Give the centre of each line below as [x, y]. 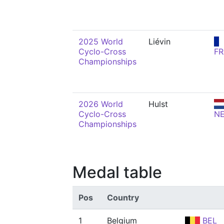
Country [123, 197]
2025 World [101, 41]
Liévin [159, 41]
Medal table [117, 172]
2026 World [101, 104]
